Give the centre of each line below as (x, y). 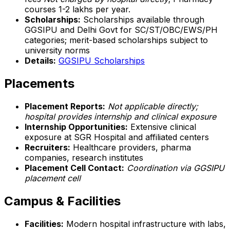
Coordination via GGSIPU (176, 168)
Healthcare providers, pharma (131, 147)
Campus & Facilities (62, 201)
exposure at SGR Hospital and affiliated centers (117, 137)
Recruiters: (47, 147)
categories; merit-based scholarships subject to (116, 40)
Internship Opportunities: (76, 127)
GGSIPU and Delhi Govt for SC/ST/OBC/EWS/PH (121, 30)
